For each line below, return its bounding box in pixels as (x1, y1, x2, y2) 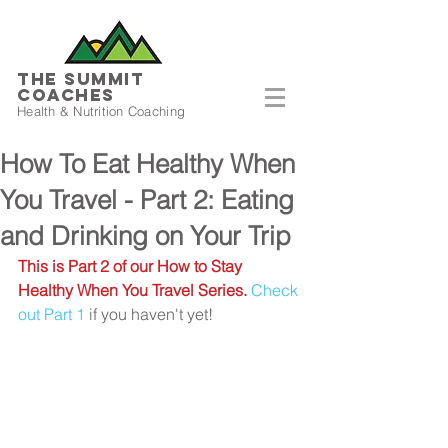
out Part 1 (18, 304, 85, 324)
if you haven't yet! (85, 304, 213, 324)
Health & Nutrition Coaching (17, 103, 186, 119)
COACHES (17, 84, 115, 106)
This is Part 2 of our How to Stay (18, 256, 246, 276)
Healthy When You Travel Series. (18, 280, 247, 300)
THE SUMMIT (17, 68, 144, 90)
